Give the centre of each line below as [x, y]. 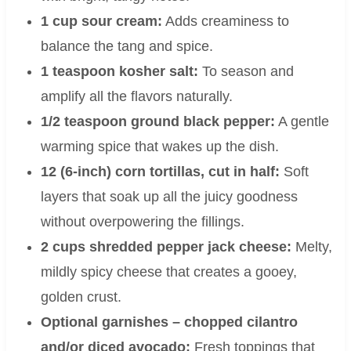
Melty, [311, 247]
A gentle [302, 122]
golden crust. [81, 297]
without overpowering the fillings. [142, 222]
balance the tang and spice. [127, 47]
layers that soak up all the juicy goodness [169, 197]
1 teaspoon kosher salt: [119, 72]
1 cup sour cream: [101, 22]
